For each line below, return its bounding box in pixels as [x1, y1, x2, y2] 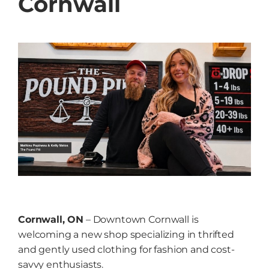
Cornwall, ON [17, 213, 84, 225]
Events [119, 112, 150, 125]
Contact [116, 191, 153, 205]
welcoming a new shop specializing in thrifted [17, 228, 234, 240]
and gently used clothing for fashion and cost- [17, 243, 235, 255]
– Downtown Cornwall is [83, 213, 199, 225]
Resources [110, 151, 159, 165]
